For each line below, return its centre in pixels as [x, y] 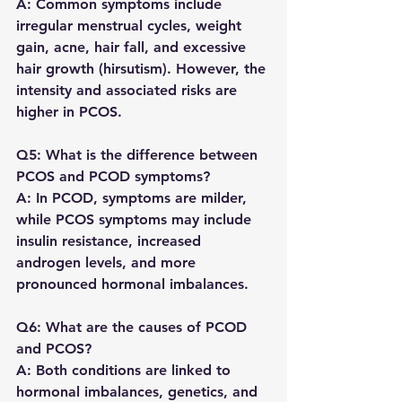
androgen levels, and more [108, 263]
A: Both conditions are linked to [126, 371]
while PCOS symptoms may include [136, 220]
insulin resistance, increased [111, 241]
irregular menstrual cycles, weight [131, 26]
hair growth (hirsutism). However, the [143, 69]
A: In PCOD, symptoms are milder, [134, 198]
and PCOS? [54, 349]
